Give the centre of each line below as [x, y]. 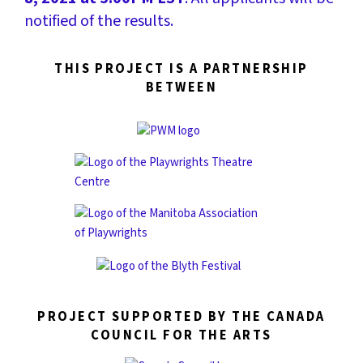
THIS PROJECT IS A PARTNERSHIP [181, 69]
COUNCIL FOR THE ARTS [181, 336]
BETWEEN [181, 88]
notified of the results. [100, 21]
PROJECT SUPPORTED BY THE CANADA [181, 317]
